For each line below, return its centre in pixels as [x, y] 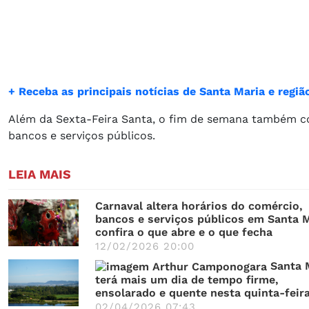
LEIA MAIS [40, 174]
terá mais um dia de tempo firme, [187, 280]
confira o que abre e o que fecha [184, 232]
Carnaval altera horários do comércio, [199, 206]
